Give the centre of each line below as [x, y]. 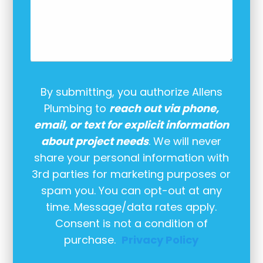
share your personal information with [131, 158]
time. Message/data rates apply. [131, 207]
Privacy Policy [160, 240]
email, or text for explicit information [131, 125]
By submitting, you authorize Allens [131, 92]
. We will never [185, 141]
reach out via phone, [164, 109]
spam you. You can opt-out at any [131, 191]
